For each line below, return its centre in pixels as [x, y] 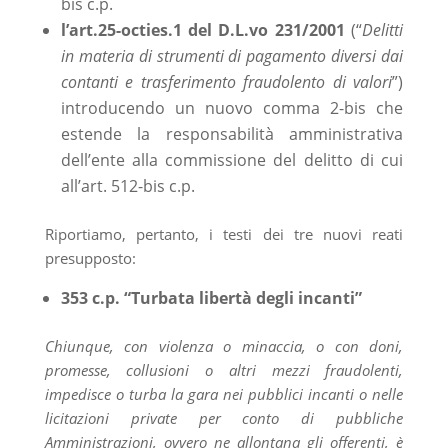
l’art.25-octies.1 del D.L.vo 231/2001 [202, 29]
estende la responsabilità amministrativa [232, 133]
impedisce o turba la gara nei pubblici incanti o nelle [224, 393]
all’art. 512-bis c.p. [127, 185]
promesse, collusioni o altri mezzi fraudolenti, [224, 369]
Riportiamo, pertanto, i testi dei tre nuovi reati [224, 233]
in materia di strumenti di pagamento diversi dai [232, 55]
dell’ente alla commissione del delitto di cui [232, 159]
